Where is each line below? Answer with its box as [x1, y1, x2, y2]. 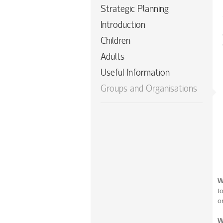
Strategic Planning [101, 4, 169, 15]
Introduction [101, 20, 145, 31]
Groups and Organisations [101, 84, 197, 95]
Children [101, 36, 130, 47]
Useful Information [101, 68, 170, 79]
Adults [101, 52, 124, 63]
